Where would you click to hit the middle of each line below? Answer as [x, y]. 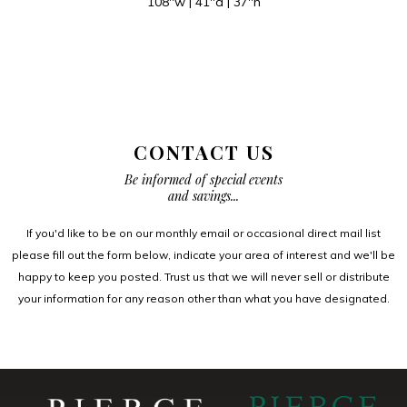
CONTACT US [203, 151]
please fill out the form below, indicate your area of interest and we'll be [203, 254]
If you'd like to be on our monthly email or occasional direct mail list [203, 233]
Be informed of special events [203, 179]
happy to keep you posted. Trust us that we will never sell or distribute [203, 276]
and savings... [203, 195]
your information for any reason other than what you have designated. [203, 298]
